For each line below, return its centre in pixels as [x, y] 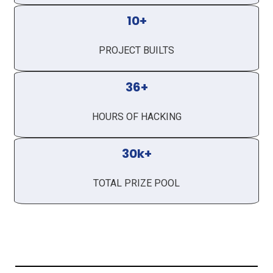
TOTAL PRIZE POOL [136, 183]
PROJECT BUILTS [136, 51]
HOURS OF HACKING [136, 117]
